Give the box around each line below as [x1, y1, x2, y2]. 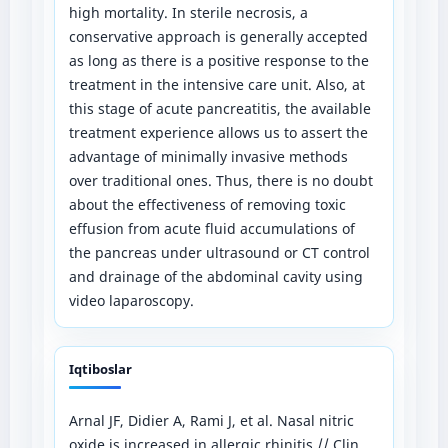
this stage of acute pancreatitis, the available [68, 98, 371, 118]
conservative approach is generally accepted [68, 26, 368, 46]
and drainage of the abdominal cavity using [68, 266, 363, 286]
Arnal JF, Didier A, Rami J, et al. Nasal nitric [68, 410, 354, 430]
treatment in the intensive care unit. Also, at [68, 74, 365, 94]
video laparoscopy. [68, 290, 194, 310]
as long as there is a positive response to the [68, 50, 369, 70]
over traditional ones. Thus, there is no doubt [68, 170, 373, 190]
